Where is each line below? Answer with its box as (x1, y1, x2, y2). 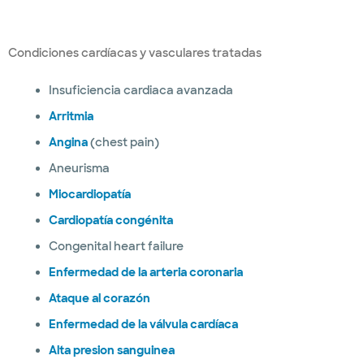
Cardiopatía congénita (48, 213, 173, 227)
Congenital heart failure (48, 239, 184, 253)
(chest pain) (87, 135, 159, 149)
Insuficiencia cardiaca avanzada (48, 83, 233, 97)
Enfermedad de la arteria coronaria (48, 265, 243, 279)
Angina (48, 135, 88, 149)
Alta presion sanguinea (48, 343, 175, 357)
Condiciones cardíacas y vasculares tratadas (8, 45, 262, 60)
